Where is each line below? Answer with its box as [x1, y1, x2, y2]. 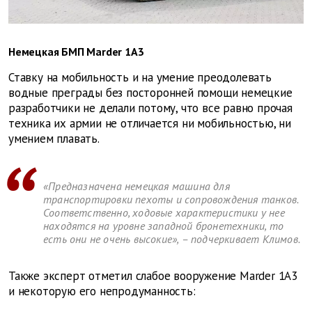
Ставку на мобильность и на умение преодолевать [8, 70, 272, 86]
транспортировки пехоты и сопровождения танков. [43, 192, 299, 207]
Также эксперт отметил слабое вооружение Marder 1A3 [8, 268, 297, 284]
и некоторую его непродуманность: [8, 283, 196, 299]
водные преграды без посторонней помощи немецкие [8, 85, 292, 101]
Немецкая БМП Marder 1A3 [8, 45, 144, 59]
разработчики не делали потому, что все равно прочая [8, 100, 292, 116]
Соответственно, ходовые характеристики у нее [43, 205, 285, 220]
